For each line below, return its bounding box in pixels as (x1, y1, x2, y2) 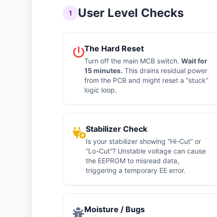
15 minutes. (84, 66, 123, 75)
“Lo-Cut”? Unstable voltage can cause (86, 147, 206, 155)
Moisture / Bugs (84, 204, 145, 214)
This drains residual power (123, 66, 207, 75)
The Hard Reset (84, 44, 144, 53)
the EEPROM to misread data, (86, 156, 179, 165)
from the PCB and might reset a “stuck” (84, 76, 208, 84)
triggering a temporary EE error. (86, 166, 186, 174)
